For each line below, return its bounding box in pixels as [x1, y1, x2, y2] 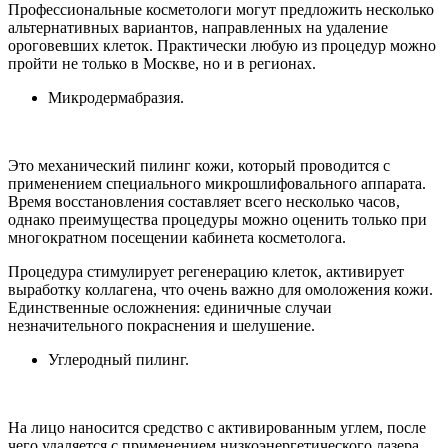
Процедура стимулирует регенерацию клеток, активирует [8, 262, 404, 280]
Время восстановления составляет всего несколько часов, [8, 192, 400, 210]
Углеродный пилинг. [48, 350, 189, 368]
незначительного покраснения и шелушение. [8, 316, 315, 334]
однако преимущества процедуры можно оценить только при [8, 210, 427, 228]
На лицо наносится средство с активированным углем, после [8, 418, 426, 436]
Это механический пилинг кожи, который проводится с [8, 156, 390, 174]
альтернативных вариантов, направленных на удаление [8, 18, 388, 36]
